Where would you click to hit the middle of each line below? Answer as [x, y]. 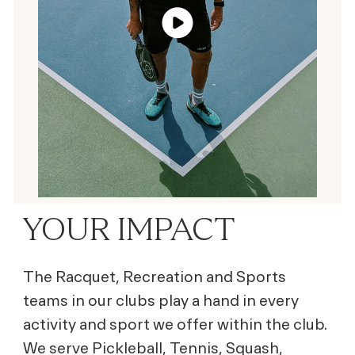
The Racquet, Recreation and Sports [154, 276]
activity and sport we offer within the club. [175, 324]
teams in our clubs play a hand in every [160, 300]
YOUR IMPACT [129, 229]
